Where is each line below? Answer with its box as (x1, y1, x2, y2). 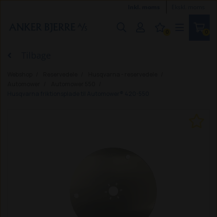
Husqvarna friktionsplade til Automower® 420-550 (7, 90, 149, 98)
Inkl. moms (128, 3, 161, 11)
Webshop (7, 70, 32, 78)
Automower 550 (51, 80, 95, 88)
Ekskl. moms (171, 3, 205, 11)
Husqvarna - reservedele (88, 70, 157, 78)
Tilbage (21, 49, 51, 61)
